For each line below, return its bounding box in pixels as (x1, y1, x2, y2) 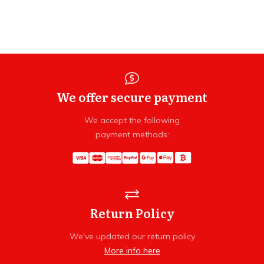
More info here (104, 245, 160, 256)
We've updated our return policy (69, 231, 195, 242)
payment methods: (95, 129, 169, 140)
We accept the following (84, 115, 180, 126)
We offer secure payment (57, 88, 207, 105)
